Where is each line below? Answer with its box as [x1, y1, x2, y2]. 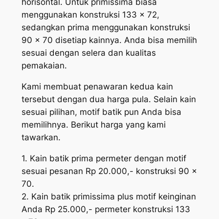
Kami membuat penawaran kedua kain [21, 82, 173, 92]
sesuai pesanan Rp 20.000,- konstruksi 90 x [21, 166, 197, 176]
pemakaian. [21, 61, 67, 71]
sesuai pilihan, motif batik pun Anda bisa [21, 107, 181, 117]
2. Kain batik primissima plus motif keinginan [21, 192, 196, 202]
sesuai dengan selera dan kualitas [21, 48, 156, 58]
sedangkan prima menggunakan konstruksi [21, 22, 190, 33]
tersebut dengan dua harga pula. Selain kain [21, 94, 196, 105]
